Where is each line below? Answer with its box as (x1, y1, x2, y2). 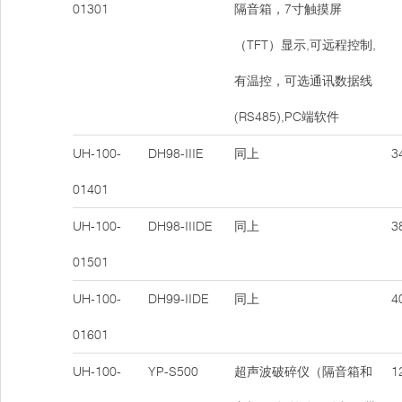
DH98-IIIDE (148, 218, 213, 234)
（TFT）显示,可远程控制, (234, 37, 376, 53)
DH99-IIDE (148, 291, 209, 307)
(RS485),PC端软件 (234, 109, 339, 125)
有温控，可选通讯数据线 (234, 73, 372, 89)
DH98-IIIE (148, 145, 204, 162)
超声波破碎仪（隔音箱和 (234, 363, 372, 380)
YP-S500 (148, 363, 198, 380)
